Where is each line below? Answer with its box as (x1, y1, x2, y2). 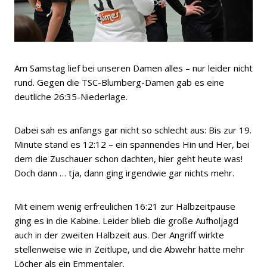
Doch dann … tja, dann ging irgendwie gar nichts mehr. (14, 166, 234, 179)
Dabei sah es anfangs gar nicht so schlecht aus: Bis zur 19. (14, 123, 252, 136)
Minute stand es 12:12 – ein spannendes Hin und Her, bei (14, 138, 249, 150)
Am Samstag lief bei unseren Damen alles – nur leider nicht (14, 61, 253, 74)
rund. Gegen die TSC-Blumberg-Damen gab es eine (14, 76, 224, 88)
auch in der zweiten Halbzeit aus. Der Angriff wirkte (14, 228, 224, 241)
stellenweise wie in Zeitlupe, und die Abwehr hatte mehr (14, 243, 244, 255)
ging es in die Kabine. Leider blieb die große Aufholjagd (14, 214, 238, 226)
